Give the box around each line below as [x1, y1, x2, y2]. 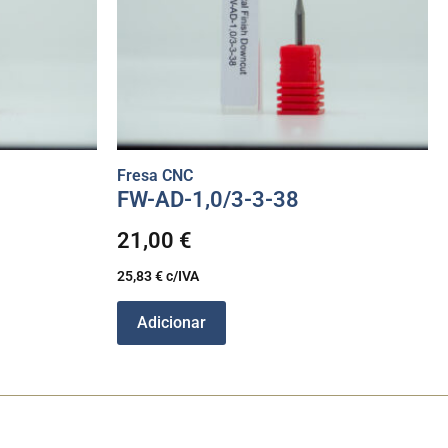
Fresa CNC [117, 165, 193, 185]
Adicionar [137, 312, 206, 332]
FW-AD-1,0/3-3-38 [117, 186, 299, 212]
